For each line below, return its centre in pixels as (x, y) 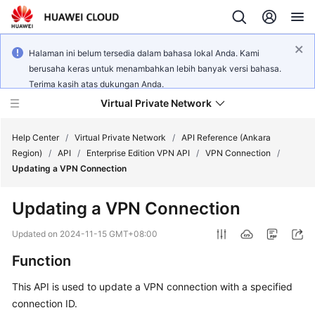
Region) (27, 153)
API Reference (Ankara (226, 137)
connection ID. (45, 303)
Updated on (36, 234)
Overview (47, 245)
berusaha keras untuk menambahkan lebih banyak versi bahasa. (155, 69)
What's (41, 182)
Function (41, 261)
